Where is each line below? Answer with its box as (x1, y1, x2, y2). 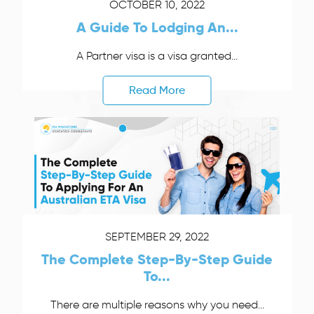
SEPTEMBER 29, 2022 (105, 230, 209, 244)
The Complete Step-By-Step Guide (41, 250, 273, 269)
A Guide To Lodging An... (76, 18, 238, 37)
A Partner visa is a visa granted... (76, 49, 238, 63)
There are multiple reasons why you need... (50, 298, 264, 312)
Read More (129, 83, 185, 97)
